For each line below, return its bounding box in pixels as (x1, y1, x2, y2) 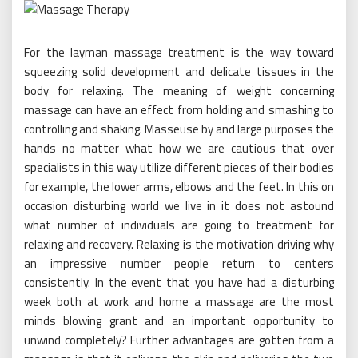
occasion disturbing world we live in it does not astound (24, 197, 334, 216)
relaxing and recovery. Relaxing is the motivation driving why (24, 235, 334, 254)
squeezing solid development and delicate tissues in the (24, 62, 334, 82)
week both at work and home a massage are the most (24, 292, 334, 312)
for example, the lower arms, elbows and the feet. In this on (24, 177, 334, 197)
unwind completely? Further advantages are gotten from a (24, 331, 334, 350)
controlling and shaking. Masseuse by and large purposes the (24, 120, 334, 139)
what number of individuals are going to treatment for (24, 216, 334, 235)
